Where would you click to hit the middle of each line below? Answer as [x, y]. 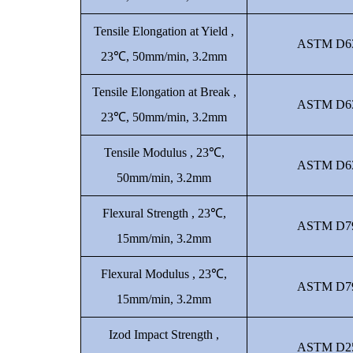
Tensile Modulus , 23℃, [164, 152]
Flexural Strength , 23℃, [164, 213]
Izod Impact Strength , [164, 334]
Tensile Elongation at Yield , [164, 31]
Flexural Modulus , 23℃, [164, 274]
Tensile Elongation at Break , [164, 92]
